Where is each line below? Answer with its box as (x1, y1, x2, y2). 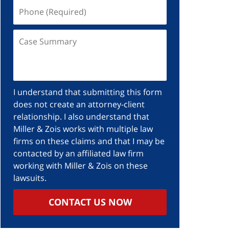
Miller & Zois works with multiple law (13, 123, 153, 134)
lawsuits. (13, 172, 47, 184)
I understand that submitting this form (13, 86, 162, 98)
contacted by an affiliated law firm (13, 148, 144, 159)
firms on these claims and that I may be (13, 135, 165, 147)
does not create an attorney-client (13, 99, 145, 110)
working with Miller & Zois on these (13, 160, 148, 171)
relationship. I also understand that (13, 111, 149, 122)
